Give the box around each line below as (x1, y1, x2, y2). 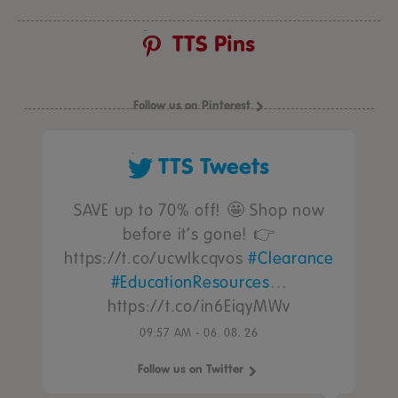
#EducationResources (110, 273, 270, 292)
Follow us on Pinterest (133, 98, 251, 113)
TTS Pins (172, 30, 255, 58)
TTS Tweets (158, 153, 269, 180)
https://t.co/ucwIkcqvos (64, 249, 249, 268)
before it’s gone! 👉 (123, 225, 275, 244)
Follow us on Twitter (137, 362, 243, 377)
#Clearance (248, 249, 334, 268)
